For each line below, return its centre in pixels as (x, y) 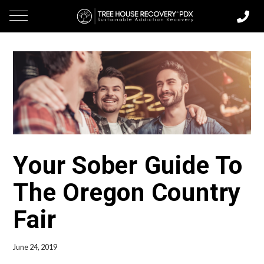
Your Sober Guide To (128, 166)
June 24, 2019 (35, 247)
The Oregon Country (127, 193)
